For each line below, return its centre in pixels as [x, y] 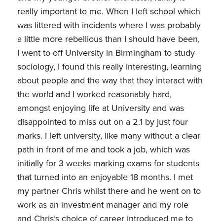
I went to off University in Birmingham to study [106, 53]
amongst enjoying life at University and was [101, 108]
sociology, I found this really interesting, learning [110, 67]
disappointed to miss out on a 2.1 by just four [103, 122]
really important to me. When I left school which [109, 12]
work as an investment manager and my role [103, 205]
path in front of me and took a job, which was [104, 150]
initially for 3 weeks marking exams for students [108, 164]
